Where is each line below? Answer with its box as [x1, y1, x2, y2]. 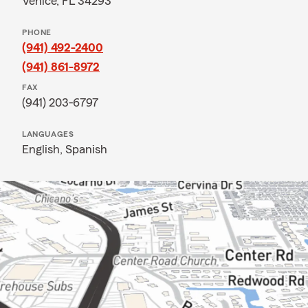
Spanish [65, 143, 107, 155]
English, [22, 143, 65, 155]
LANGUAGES [22, 130, 74, 138]
